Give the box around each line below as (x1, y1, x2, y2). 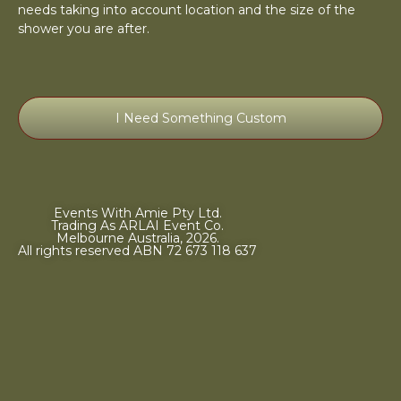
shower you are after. (18, 21, 149, 38)
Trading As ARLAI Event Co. (51, 217, 224, 234)
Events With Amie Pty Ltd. (53, 204, 222, 221)
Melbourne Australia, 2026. (55, 229, 219, 246)
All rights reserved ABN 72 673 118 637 (18, 242, 257, 259)
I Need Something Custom (115, 109, 286, 126)
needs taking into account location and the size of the (18, 2, 355, 19)
